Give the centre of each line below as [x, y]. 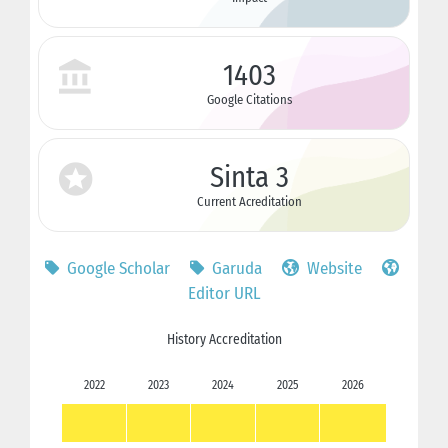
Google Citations [249, 99]
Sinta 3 [249, 177]
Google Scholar [116, 268]
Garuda [235, 268]
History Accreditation [224, 339]
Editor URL [224, 293]
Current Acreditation [249, 201]
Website [332, 268]
